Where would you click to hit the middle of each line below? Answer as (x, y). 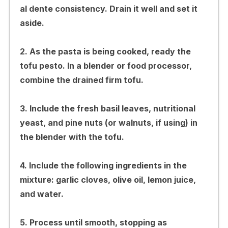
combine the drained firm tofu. (81, 80)
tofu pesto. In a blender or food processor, (106, 65)
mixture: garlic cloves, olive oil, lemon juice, (108, 179)
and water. (41, 194)
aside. (32, 23)
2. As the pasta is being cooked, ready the (105, 51)
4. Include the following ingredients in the (103, 165)
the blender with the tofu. (72, 137)
